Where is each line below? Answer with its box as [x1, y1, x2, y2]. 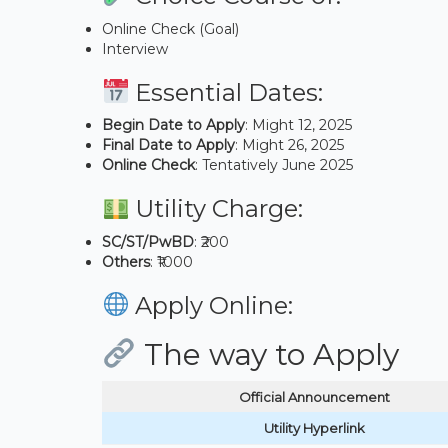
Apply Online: [129, 290, 294, 320]
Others [102, 252, 150, 271]
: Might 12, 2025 [245, 116, 352, 135]
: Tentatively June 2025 [195, 156, 353, 175]
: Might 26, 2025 [235, 136, 344, 155]
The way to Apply [136, 336, 400, 374]
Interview [102, 39, 168, 58]
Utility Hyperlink [263, 420, 365, 437]
